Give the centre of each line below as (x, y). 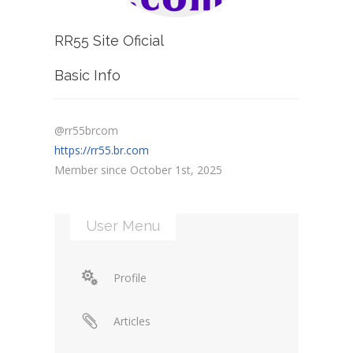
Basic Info (87, 75)
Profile (130, 277)
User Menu (123, 225)
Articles (132, 321)
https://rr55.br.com (102, 150)
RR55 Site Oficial (109, 40)
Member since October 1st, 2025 (138, 169)
